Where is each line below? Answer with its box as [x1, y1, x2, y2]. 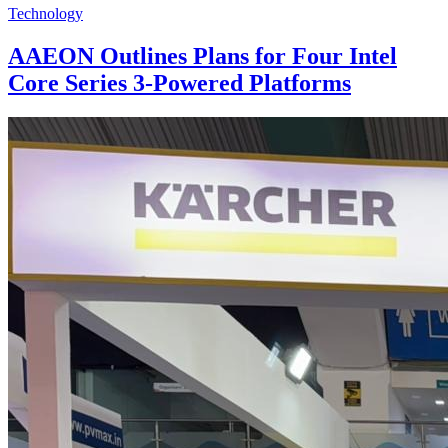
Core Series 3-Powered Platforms [8, 69, 351, 96]
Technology [8, 4, 83, 22]
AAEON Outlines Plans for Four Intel [8, 42, 397, 69]
